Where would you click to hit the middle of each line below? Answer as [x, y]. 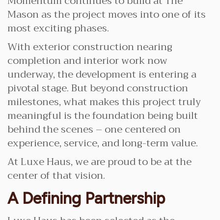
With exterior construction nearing [90, 47]
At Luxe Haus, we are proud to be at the [99, 162]
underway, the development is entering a [102, 74]
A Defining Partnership [86, 198]
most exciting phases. [58, 28]
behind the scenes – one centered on [94, 129]
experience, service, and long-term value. [103, 143]
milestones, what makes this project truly [104, 102]
